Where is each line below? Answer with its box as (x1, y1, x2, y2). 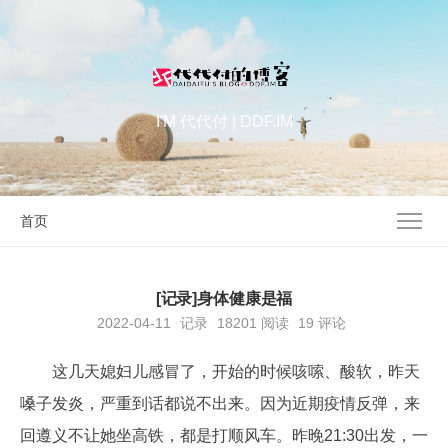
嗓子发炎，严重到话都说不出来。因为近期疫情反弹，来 (20, 395, 420, 412)
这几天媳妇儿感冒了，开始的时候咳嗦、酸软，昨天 (52, 363, 420, 380)
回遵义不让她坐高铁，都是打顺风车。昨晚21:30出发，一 (20, 427, 428, 444)
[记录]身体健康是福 (155, 290, 293, 307)
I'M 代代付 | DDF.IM (155, 113, 293, 130)
